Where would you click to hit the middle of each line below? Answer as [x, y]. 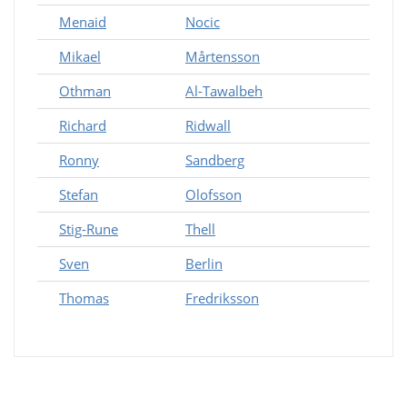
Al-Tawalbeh [224, 91]
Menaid [83, 22]
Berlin [204, 263]
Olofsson [213, 194]
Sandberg [215, 160]
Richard [83, 125]
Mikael [80, 56]
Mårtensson [223, 56]
